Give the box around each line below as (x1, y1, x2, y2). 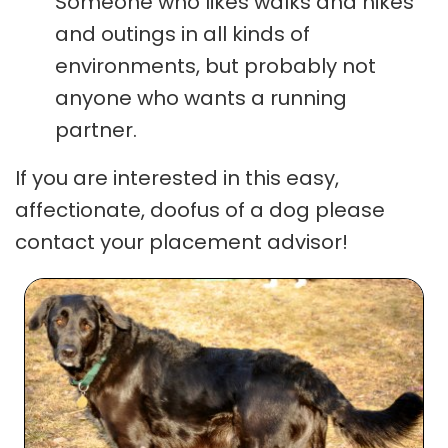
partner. (55, 116, 137, 145)
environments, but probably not (55, 52, 376, 81)
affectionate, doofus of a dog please (15, 196, 385, 225)
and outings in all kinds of (55, 20, 310, 49)
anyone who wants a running (55, 84, 347, 113)
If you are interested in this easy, (15, 164, 339, 193)
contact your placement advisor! (15, 228, 348, 257)
